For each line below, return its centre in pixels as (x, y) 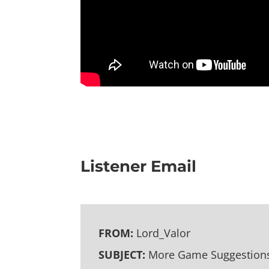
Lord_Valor (164, 233)
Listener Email (139, 167)
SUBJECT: (124, 255)
